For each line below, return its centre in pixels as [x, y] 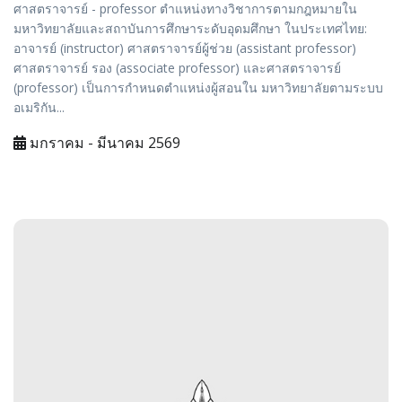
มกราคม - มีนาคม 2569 [103, 143]
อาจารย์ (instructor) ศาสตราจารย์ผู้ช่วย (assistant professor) [185, 48]
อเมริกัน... [39, 108]
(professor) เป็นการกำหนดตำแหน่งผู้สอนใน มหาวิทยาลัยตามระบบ [198, 88]
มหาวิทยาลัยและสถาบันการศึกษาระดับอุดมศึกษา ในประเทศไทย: [190, 29]
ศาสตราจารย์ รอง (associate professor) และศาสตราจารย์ [177, 68]
